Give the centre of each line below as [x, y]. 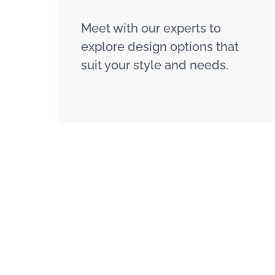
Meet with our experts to [151, 28]
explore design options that [160, 46]
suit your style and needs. [155, 65]
